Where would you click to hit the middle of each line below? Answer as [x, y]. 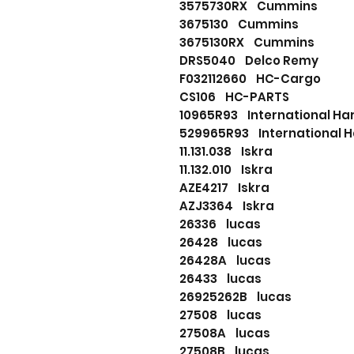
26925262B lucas [235, 297]
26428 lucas [221, 243]
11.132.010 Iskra [226, 170]
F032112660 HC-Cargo [250, 79]
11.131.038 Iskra [226, 152]
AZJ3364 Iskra [227, 206]
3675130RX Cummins [247, 43]
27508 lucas [220, 315]
